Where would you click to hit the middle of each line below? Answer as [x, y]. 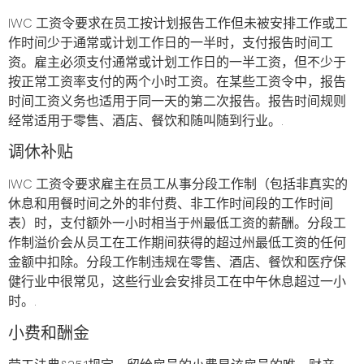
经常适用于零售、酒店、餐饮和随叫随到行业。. [146, 121]
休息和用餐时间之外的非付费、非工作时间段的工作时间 [171, 205]
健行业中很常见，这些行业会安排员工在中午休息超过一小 [177, 283]
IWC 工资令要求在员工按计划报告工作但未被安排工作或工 [178, 24]
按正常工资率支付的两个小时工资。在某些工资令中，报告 [177, 82]
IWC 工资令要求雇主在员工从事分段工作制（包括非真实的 [178, 185]
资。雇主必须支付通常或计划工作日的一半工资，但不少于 [177, 63]
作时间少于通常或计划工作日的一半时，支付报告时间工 [171, 43]
